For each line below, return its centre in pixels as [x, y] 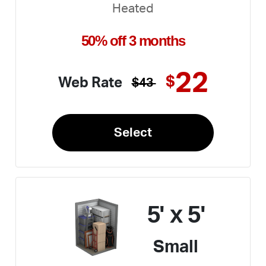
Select [133, 132]
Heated [133, 8]
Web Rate [90, 83]
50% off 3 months [133, 40]
